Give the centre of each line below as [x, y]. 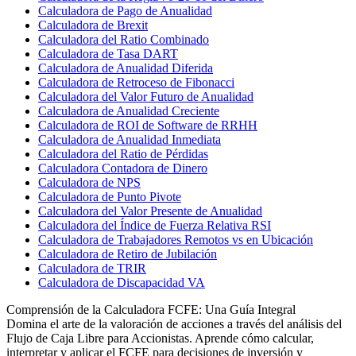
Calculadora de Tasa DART [108, 53]
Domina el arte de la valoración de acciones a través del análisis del [174, 323]
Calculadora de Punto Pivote [110, 196]
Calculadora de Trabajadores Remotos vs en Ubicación [176, 239]
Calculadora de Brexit [93, 25]
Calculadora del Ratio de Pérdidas [123, 153]
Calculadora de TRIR [92, 268]
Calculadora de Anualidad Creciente [129, 110]
